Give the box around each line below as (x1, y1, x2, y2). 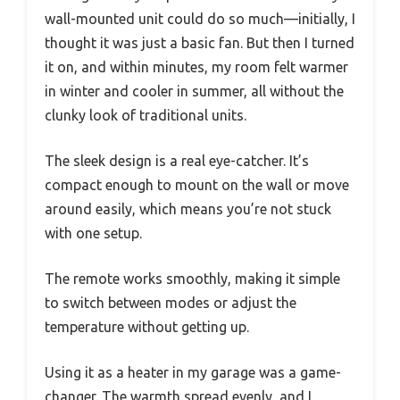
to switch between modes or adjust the (45, 294, 296, 311)
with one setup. (45, 224, 142, 241)
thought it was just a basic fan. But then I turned (45, 34, 354, 51)
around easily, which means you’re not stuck (45, 200, 331, 217)
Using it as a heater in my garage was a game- (45, 363, 341, 380)
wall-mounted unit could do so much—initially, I (45, 10, 355, 27)
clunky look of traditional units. (45, 106, 246, 123)
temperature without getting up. (45, 318, 249, 335)
